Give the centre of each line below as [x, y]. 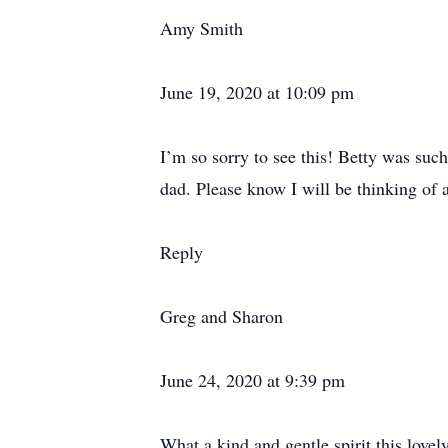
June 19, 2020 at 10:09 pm [257, 92]
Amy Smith [201, 28]
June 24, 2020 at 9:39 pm [252, 380]
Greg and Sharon [221, 316]
